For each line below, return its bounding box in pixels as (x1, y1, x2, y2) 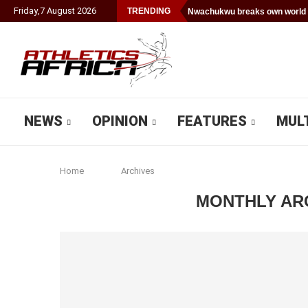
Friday (14, 5, 38, 16)
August (47, 5, 75, 16)
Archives (121, 166, 155, 176)
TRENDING (127, 6, 170, 16)
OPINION (92, 113, 148, 129)
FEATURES (177, 113, 247, 129)
